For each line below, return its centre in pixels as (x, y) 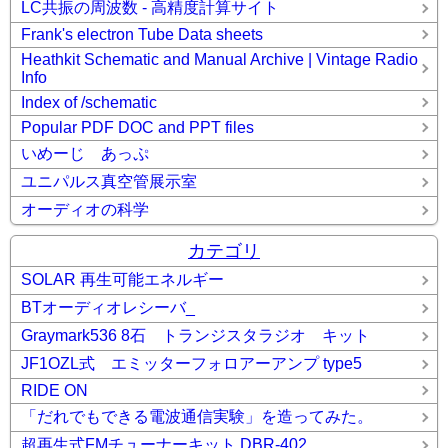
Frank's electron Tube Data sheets (142, 34)
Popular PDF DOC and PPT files (137, 127)
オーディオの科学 (93, 209)
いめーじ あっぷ (85, 153)
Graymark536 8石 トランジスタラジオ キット (195, 335)
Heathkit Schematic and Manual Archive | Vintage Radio (219, 59)
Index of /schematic (89, 102)
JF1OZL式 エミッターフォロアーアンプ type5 (191, 363)
